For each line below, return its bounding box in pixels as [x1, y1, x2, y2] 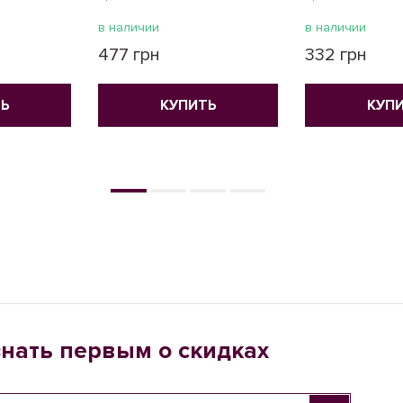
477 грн [98, 44, 160, 66]
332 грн [305, 44, 367, 66]
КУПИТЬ [159, 96, 217, 114]
